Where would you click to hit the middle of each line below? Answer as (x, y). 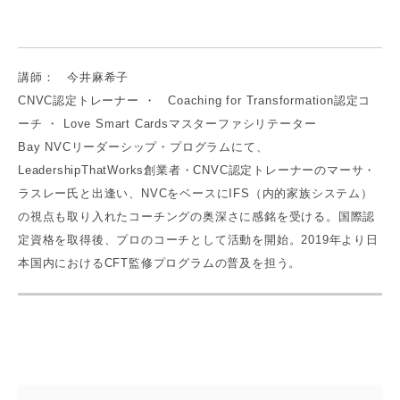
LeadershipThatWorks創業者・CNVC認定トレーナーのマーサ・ (197, 171)
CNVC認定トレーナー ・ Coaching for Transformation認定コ (195, 101)
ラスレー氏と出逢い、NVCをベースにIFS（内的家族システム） (196, 194)
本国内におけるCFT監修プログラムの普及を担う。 (160, 263)
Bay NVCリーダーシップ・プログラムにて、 (143, 147)
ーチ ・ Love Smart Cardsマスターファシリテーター (167, 124)
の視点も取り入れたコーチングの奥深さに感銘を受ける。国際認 (197, 217)
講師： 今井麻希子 (74, 78)
